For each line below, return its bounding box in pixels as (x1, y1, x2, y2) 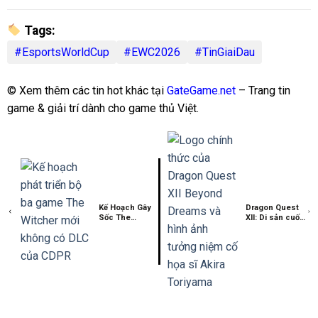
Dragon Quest (246, 203, 300, 213)
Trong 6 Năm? (99, 243, 152, 253)
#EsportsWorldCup (14, 45, 109, 59)
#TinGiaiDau (194, 45, 255, 59)
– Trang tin (236, 83, 290, 97)
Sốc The (99, 213, 131, 223)
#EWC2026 (124, 45, 180, 59)
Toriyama (246, 243, 280, 253)
